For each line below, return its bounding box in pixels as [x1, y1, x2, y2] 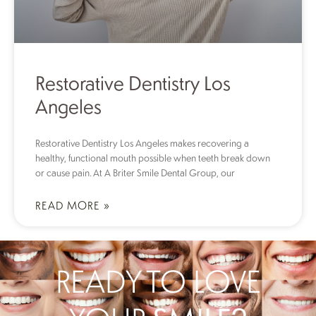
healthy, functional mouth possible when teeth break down [35, 152, 270, 164]
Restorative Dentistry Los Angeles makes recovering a [35, 137, 249, 149]
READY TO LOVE [55, 260, 261, 300]
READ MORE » [35, 198, 110, 212]
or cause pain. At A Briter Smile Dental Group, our [35, 166, 235, 178]
